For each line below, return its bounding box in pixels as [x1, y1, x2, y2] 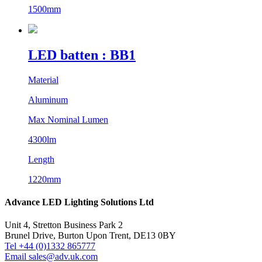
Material [28, 74, 58, 85]
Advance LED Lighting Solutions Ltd [5, 197, 154, 208]
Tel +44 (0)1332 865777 [5, 241, 95, 251]
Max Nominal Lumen [28, 114, 108, 125]
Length [28, 154, 54, 164]
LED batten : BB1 [28, 47, 136, 63]
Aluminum [28, 94, 68, 105]
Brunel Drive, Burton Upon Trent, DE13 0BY [5, 230, 176, 241]
